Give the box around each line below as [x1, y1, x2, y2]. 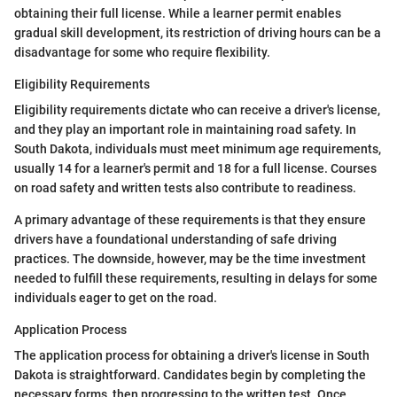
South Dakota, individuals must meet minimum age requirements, [14, 142, 381, 157]
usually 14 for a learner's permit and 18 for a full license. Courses [14, 161, 377, 176]
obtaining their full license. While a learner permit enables [14, 6, 341, 21]
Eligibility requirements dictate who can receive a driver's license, [14, 103, 380, 118]
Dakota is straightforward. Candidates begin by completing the [14, 368, 366, 383]
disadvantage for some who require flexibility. [14, 45, 270, 60]
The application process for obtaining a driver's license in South [14, 348, 370, 363]
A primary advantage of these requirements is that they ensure [14, 213, 366, 228]
